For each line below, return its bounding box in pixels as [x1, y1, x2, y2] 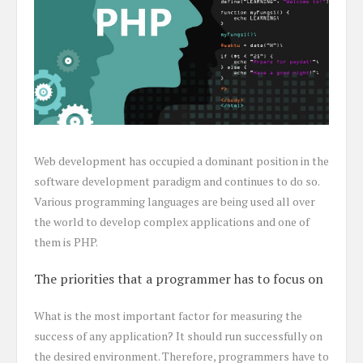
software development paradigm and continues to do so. [34, 173, 319, 189]
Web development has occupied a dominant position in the [34, 152, 329, 169]
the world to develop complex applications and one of [34, 213, 310, 229]
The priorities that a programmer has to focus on [34, 269, 323, 288]
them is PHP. [34, 233, 98, 250]
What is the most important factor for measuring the [34, 307, 302, 323]
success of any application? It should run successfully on [34, 327, 322, 344]
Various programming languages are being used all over [34, 193, 315, 209]
